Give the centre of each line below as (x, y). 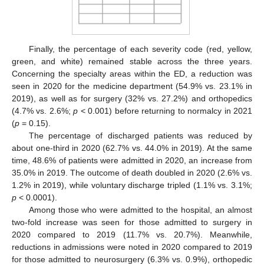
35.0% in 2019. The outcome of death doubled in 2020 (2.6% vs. (132, 173)
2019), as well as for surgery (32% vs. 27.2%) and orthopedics (132, 99)
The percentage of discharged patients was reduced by (140, 136)
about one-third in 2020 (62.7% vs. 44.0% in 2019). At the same (132, 148)
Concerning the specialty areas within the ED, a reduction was (132, 74)
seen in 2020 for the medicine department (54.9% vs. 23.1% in (132, 86)
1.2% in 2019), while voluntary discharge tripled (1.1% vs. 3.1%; (132, 185)
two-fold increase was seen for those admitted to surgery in (132, 222)
